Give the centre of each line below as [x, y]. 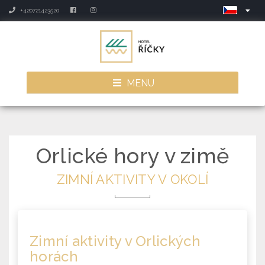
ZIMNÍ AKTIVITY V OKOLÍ [132, 179]
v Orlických [161, 241]
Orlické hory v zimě [132, 156]
